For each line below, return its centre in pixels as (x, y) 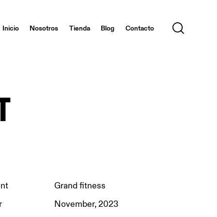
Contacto (139, 28)
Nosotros (44, 28)
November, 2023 (86, 204)
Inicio (11, 28)
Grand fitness (80, 186)
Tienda (79, 28)
